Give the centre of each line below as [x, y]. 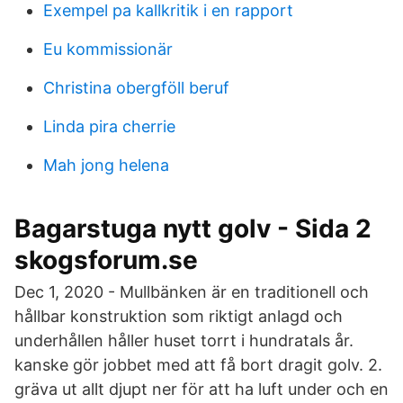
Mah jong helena [106, 165]
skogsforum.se [106, 260]
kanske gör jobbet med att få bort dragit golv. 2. [198, 365]
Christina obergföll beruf [136, 88]
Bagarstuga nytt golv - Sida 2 [193, 228]
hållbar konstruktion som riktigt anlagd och [179, 316]
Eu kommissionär [108, 49]
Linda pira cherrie [109, 126]
